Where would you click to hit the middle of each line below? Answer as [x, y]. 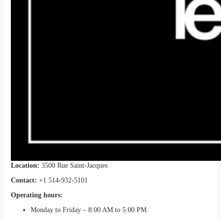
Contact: [25, 181]
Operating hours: [37, 195]
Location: [26, 166]
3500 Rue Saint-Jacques [74, 166]
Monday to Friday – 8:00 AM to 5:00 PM [88, 210]
